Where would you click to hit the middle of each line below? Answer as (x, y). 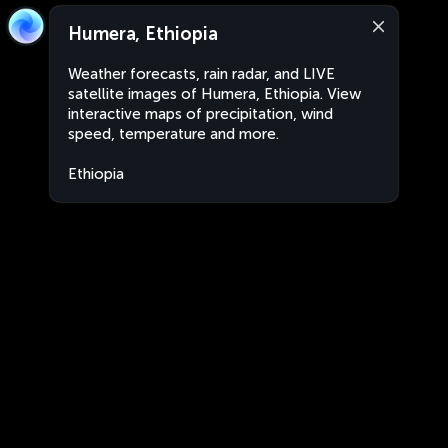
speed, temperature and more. (173, 134)
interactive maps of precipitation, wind (200, 114)
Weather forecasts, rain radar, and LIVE (201, 74)
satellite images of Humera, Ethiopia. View (214, 94)
